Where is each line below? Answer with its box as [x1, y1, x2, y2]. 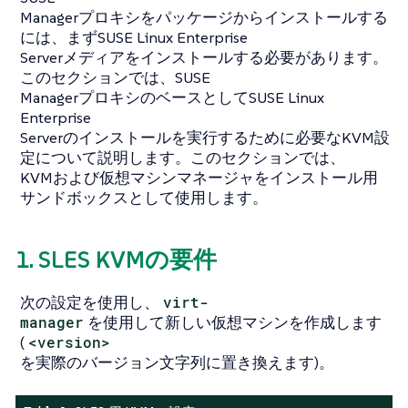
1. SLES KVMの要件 [15, 245, 217, 275]
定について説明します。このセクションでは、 [20, 148, 345, 168]
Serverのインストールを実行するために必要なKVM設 [20, 127, 390, 148]
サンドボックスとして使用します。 [20, 188, 268, 209]
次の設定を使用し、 [20, 291, 159, 312]
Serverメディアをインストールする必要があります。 [20, 47, 388, 68]
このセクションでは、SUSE [20, 67, 210, 88]
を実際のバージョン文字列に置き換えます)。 [20, 352, 334, 372]
